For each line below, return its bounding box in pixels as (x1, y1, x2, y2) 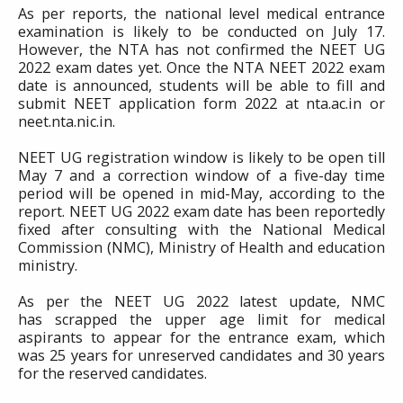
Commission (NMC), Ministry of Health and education (18, 237, 385, 257)
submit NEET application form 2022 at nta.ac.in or (18, 94, 385, 113)
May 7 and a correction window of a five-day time (18, 166, 385, 185)
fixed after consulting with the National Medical (18, 219, 385, 239)
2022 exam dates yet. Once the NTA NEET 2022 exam (18, 58, 385, 77)
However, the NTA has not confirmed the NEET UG (18, 40, 385, 59)
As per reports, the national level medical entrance (18, 4, 385, 23)
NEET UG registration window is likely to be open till (18, 148, 385, 167)
